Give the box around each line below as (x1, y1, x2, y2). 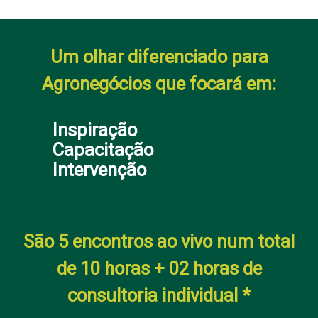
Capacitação (53, 139, 153, 161)
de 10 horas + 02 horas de (56, 257, 262, 279)
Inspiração (53, 119, 137, 141)
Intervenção (53, 159, 146, 181)
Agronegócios (42, 73, 151, 95)
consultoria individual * (67, 284, 251, 306)
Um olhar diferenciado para (50, 46, 268, 68)
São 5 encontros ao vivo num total (23, 230, 295, 252)
